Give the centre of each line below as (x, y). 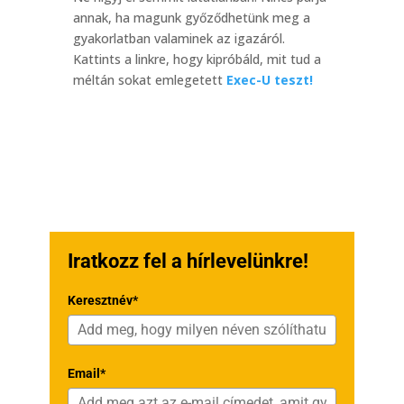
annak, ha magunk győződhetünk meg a (191, 18)
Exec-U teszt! (269, 80)
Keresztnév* (102, 300)
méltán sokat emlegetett (149, 80)
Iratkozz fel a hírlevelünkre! (188, 261)
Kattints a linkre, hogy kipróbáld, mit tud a (197, 59)
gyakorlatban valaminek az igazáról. (179, 38)
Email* (86, 373)
